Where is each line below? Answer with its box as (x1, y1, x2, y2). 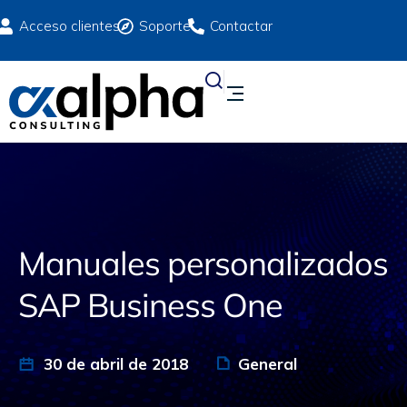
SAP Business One (18, 284, 283, 325)
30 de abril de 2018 (39, 354, 188, 373)
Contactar (210, 17, 273, 35)
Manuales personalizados (18, 243, 388, 283)
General (238, 354, 297, 373)
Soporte (139, 17, 191, 35)
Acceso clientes (19, 17, 120, 35)
